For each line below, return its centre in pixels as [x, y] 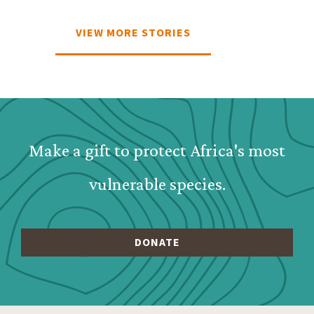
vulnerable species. [157, 184]
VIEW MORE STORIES [133, 33]
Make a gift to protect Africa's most [157, 151]
